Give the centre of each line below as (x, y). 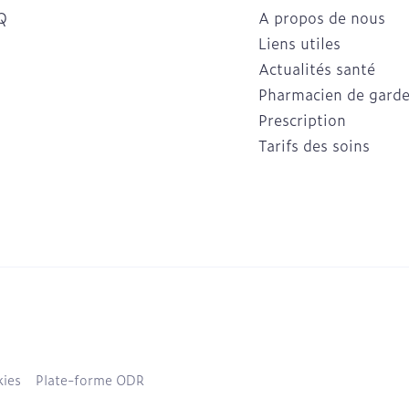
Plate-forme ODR (90, 379)
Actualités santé (317, 68)
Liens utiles (299, 43)
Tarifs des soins (314, 145)
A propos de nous (322, 17)
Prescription (302, 120)
